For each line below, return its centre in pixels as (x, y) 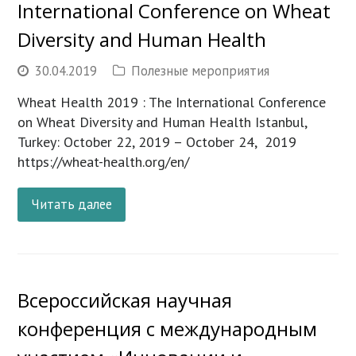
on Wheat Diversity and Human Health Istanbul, (163, 122)
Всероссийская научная (125, 300)
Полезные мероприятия (201, 70)
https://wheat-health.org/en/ (104, 161)
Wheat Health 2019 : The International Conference (172, 102)
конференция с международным (168, 329)
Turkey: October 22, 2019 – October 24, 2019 (157, 141)
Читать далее (72, 204)
